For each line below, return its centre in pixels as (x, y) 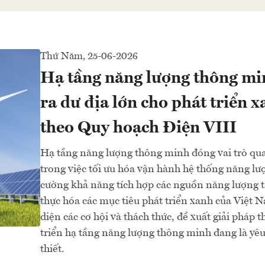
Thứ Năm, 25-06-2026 (89, 56)
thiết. (52, 249)
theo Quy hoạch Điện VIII (138, 128)
